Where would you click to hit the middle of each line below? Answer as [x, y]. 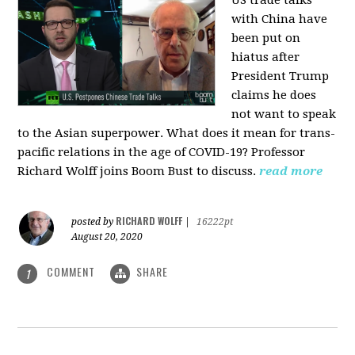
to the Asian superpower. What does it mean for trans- [177, 134]
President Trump [281, 76]
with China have [280, 19]
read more [291, 172]
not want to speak [284, 115]
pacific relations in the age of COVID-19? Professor [162, 153]
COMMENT [71, 272]
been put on [266, 38]
